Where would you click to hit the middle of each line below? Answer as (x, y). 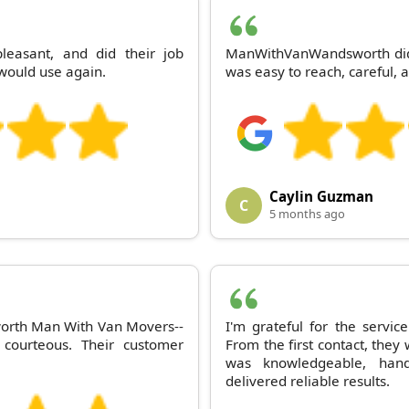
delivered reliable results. (308, 380)
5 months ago (307, 213)
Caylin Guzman (321, 196)
